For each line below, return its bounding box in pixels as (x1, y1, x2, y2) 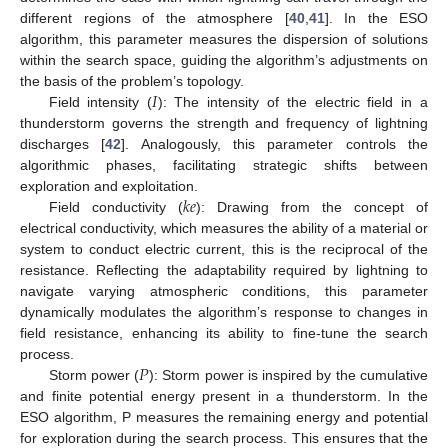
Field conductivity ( (48, 198, 183, 215)
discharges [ (20, 135, 106, 152)
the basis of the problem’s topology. (20, 72, 244, 89)
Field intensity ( (48, 93, 153, 110)
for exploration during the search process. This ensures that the (20, 429, 428, 446)
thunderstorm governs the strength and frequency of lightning (20, 114, 428, 131)
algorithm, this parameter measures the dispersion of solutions (20, 30, 428, 47)
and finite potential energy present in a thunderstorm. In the (20, 387, 428, 404)
